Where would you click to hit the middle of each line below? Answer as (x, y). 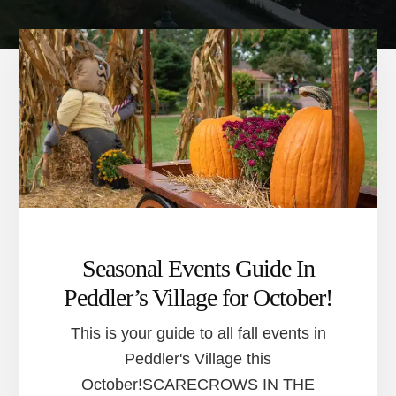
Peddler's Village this (198, 358)
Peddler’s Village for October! (198, 297)
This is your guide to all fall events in (198, 333)
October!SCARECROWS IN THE (198, 384)
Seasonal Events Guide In (198, 268)
